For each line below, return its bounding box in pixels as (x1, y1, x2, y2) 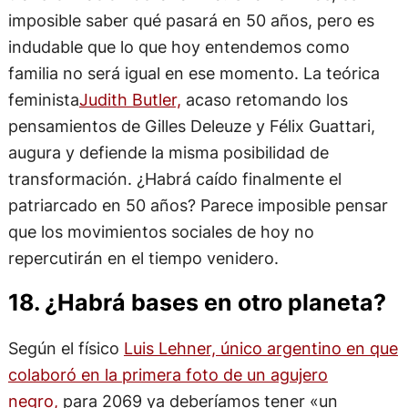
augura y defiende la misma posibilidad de (7, 142, 329, 163)
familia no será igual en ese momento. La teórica (7, 63, 380, 84)
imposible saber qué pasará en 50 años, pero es (7, 10, 374, 31)
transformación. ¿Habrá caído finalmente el (7, 168, 342, 189)
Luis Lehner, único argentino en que (123, 337, 398, 358)
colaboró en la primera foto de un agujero (7, 363, 328, 384)
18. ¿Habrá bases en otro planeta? (7, 289, 386, 317)
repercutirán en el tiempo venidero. (7, 248, 279, 269)
